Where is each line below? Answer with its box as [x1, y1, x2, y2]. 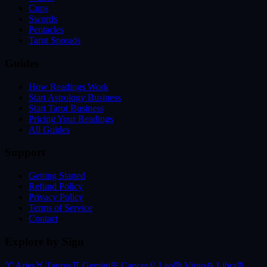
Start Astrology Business [29, 92, 121, 103]
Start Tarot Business [29, 103, 104, 113]
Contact [29, 213, 58, 224]
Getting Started [29, 170, 85, 181]
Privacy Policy [29, 192, 83, 203]
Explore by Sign [5, 235, 84, 248]
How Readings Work [29, 81, 108, 92]
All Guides [29, 124, 70, 135]
